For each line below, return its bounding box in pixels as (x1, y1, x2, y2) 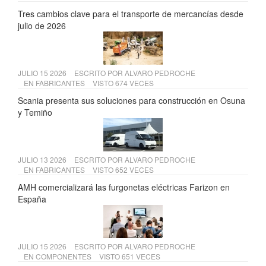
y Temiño (18, 106, 52, 119)
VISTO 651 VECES (99, 251, 160, 262)
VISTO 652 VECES (93, 164, 154, 175)
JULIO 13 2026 (18, 154, 68, 165)
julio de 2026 (18, 20, 66, 32)
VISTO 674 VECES (93, 78, 154, 88)
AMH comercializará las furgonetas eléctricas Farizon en (18, 181, 230, 194)
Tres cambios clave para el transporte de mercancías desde (18, 8, 243, 20)
